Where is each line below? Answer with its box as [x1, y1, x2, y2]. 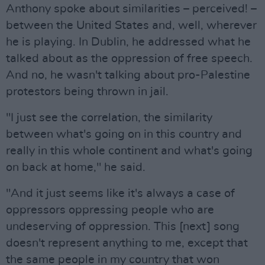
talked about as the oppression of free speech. [6, 53, 253, 64]
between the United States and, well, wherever [6, 20, 257, 31]
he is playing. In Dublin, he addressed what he [6, 36, 251, 48]
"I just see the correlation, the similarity [6, 112, 212, 124]
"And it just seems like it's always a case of [6, 188, 235, 199]
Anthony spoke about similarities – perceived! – [6, 3, 257, 15]
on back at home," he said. [6, 161, 146, 173]
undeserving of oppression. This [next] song [6, 221, 240, 232]
